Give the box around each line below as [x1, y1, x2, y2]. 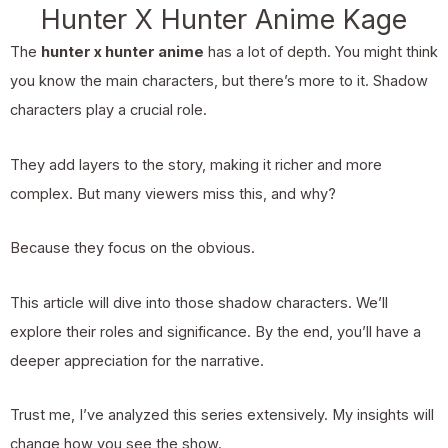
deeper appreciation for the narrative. [10, 351, 264, 370]
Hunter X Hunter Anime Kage [41, 3, 407, 37]
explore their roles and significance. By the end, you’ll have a [10, 322, 421, 341]
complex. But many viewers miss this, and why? [10, 184, 336, 203]
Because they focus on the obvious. [10, 239, 255, 258]
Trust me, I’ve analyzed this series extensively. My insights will [10, 406, 434, 425]
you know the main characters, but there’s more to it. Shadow [10, 72, 428, 91]
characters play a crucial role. [10, 101, 207, 120]
